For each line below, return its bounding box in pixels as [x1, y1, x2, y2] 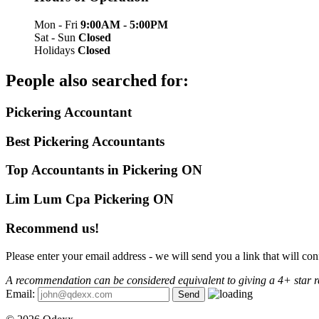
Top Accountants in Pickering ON [6, 162, 202, 178]
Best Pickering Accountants [6, 133, 164, 149]
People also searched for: [6, 71, 189, 90]
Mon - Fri [34, 19, 80, 31]
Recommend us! [6, 220, 99, 236]
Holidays [34, 44, 78, 57]
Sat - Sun [34, 31, 78, 44]
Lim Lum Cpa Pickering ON [6, 192, 174, 207]
